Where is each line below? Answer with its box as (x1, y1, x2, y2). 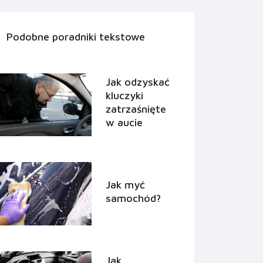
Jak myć (106, 178, 145, 191)
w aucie (106, 116, 143, 129)
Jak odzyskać (106, 76, 170, 89)
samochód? (106, 192, 161, 205)
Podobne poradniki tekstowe (6, 31, 145, 43)
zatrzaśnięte (106, 103, 166, 116)
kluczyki (106, 89, 143, 102)
